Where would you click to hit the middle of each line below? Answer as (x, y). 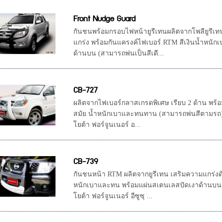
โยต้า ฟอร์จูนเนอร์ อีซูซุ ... (113, 196)
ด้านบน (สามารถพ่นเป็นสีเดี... (119, 53)
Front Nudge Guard (104, 19)
